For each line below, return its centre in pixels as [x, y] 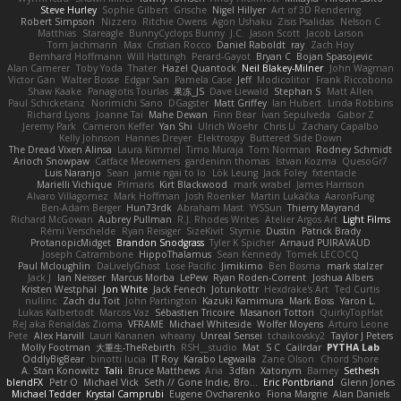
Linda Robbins [360, 102]
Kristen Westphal [60, 289]
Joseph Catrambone [87, 254]
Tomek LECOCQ [323, 254]
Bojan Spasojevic [335, 56]
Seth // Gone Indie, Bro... [201, 382]
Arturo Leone [359, 324]
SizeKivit [205, 230]
